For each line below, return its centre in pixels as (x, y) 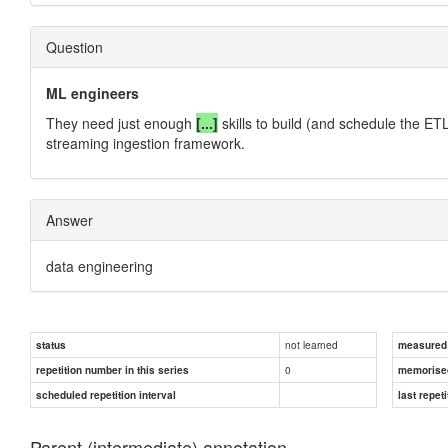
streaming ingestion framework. (145, 142)
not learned (311, 344)
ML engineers (92, 92)
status (51, 344)
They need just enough (121, 122)
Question (74, 46)
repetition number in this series (112, 369)
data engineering (99, 265)
